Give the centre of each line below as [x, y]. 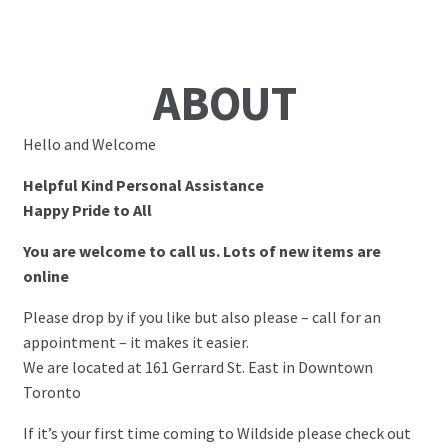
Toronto [51, 392]
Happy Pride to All [87, 210]
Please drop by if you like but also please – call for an [201, 317]
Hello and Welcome [89, 144]
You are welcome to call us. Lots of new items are [201, 251]
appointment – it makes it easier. [135, 342]
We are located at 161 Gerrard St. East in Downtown [197, 367]
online [45, 276]
